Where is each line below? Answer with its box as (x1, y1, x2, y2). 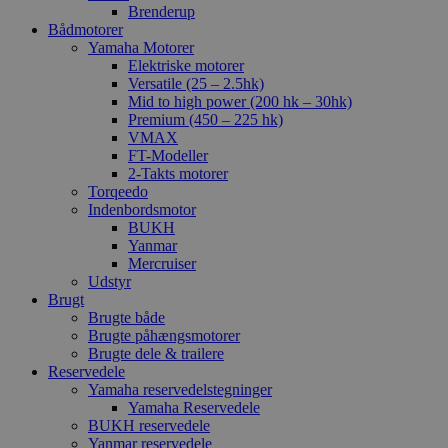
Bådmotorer (48, 21, 123, 39)
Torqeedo (88, 183, 148, 201)
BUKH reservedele (88, 417, 210, 435)
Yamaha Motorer (88, 39, 194, 57)
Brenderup (128, 3, 195, 21)
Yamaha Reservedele (128, 399, 260, 417)
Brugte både (88, 309, 165, 327)
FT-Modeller (128, 147, 208, 165)
